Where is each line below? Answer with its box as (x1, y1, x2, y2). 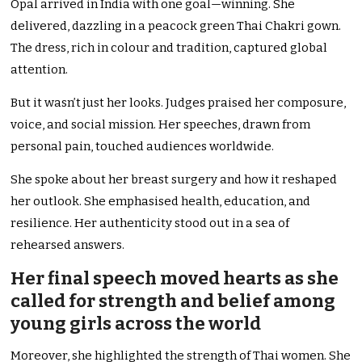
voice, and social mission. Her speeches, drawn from (11, 117, 311, 133)
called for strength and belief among (11, 290, 336, 313)
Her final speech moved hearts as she (11, 267, 339, 290)
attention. (11, 62, 69, 78)
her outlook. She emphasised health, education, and (11, 194, 311, 209)
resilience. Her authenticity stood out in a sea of (11, 216, 290, 231)
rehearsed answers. (11, 238, 125, 253)
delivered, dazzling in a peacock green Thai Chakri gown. (11, 19, 342, 34)
